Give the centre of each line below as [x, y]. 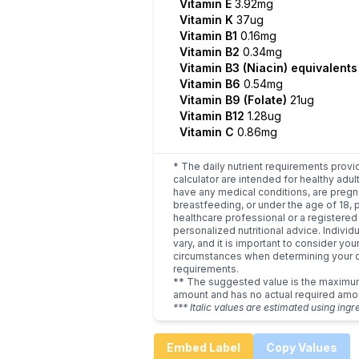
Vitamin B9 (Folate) [235, 100]
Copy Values [302, 347]
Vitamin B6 [212, 84]
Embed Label [204, 347]
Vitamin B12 [214, 116]
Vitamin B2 [211, 52]
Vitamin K [208, 20]
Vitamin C [208, 132]
